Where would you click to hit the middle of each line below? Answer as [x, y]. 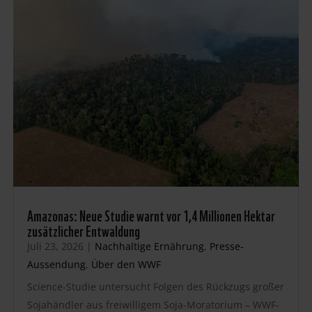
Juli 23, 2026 [55, 247]
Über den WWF [126, 265]
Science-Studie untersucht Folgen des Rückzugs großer [155, 287]
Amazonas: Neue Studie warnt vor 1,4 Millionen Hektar [151, 215]
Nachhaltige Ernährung [149, 247]
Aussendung [56, 265]
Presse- [226, 247]
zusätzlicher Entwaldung [83, 230]
